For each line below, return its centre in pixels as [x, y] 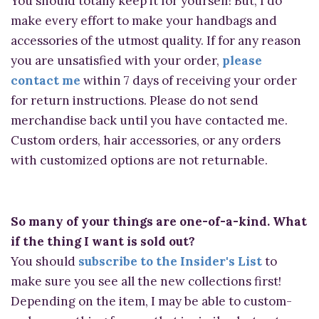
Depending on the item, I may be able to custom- [151, 302]
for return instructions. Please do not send [135, 101]
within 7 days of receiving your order [189, 81]
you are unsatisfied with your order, [116, 61]
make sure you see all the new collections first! [146, 282]
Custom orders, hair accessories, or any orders [146, 141]
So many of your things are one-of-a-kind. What [159, 222]
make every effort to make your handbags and [144, 21]
